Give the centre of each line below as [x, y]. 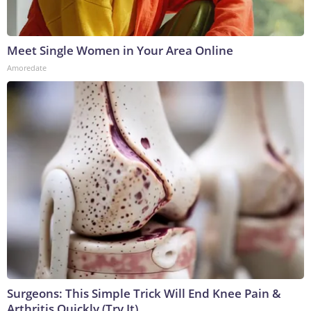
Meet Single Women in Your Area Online [120, 51]
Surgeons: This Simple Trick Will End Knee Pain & [144, 294]
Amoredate [27, 68]
